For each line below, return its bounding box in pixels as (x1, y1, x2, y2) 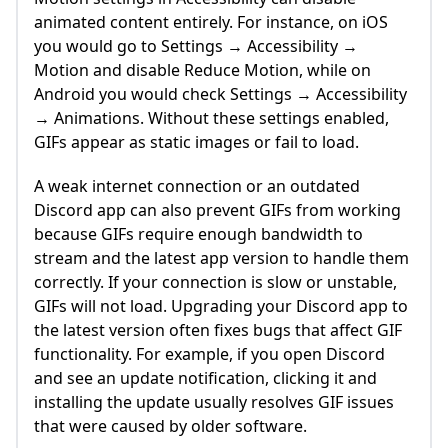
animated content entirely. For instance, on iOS (34, 11, 388, 34)
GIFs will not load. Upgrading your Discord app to (34, 295, 408, 318)
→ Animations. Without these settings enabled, (34, 107, 389, 130)
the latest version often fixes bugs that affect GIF (34, 319, 402, 342)
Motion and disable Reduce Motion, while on (34, 59, 371, 82)
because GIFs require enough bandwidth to (34, 223, 363, 246)
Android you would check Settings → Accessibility (34, 83, 407, 106)
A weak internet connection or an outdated (34, 175, 360, 198)
